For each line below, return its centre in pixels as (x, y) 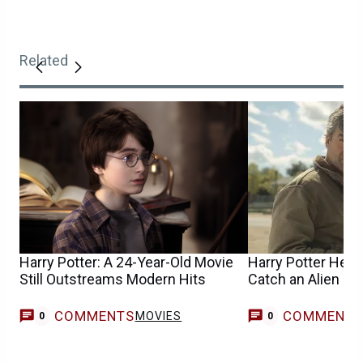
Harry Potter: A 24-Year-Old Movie (126, 263)
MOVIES (158, 316)
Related (44, 61)
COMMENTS (94, 316)
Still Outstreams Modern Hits (113, 280)
